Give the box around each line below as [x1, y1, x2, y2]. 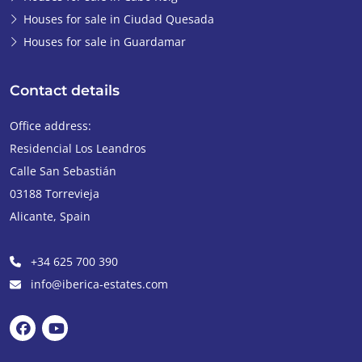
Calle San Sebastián [10, 163, 116, 179]
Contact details [10, 82, 120, 99]
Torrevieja [45, 186, 99, 202]
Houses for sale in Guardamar [23, 34, 186, 50]
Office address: [10, 118, 91, 134]
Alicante [10, 208, 53, 225]
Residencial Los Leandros [10, 141, 146, 157]
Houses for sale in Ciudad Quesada [23, 11, 214, 27]
